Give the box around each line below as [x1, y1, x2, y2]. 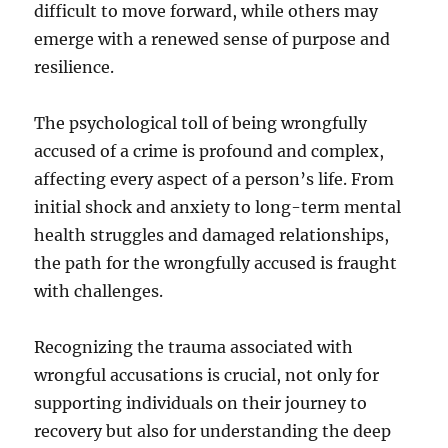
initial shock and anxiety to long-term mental [34, 196, 402, 217]
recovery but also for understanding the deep [34, 420, 392, 441]
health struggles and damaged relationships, [34, 224, 390, 245]
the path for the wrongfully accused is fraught [34, 252, 398, 273]
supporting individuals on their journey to [34, 392, 368, 413]
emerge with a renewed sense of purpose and [34, 28, 391, 49]
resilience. [34, 56, 115, 77]
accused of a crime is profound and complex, [34, 140, 385, 161]
